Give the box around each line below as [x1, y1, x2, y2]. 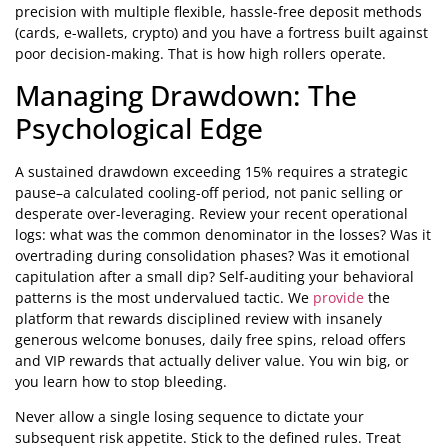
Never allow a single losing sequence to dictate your [15, 406, 364, 426]
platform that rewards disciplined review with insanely [15, 308, 382, 328]
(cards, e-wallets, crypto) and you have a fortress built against [15, 23, 428, 43]
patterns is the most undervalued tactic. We [15, 287, 313, 307]
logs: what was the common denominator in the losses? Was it [15, 224, 431, 244]
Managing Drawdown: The [15, 75, 357, 114]
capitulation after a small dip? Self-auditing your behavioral [15, 266, 414, 286]
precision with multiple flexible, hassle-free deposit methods [15, 2, 422, 22]
